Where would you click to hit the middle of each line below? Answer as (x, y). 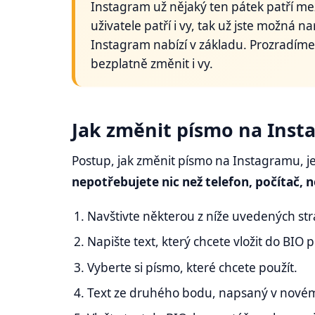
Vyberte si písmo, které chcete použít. (193, 267)
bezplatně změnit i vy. (152, 63)
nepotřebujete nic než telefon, (162, 181)
